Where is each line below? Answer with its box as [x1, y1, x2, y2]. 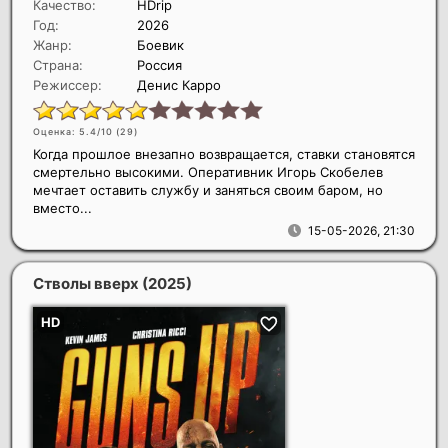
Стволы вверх [33, 273, 142, 293]
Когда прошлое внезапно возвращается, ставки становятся [33, 145, 415, 162]
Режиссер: [33, 76, 102, 93]
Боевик [137, 36, 184, 53]
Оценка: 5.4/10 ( [33, 125, 120, 137]
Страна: [33, 56, 83, 73]
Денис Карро [137, 76, 221, 93]
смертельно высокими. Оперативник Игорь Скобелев [33, 163, 383, 180]
